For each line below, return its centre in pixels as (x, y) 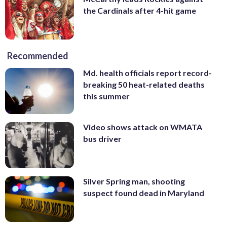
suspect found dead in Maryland (144, 193)
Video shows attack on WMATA (143, 127)
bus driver (102, 139)
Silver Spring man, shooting (134, 181)
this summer (106, 96)
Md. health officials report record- (147, 73)
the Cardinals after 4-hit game (140, 10)
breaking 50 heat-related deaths (144, 85)
